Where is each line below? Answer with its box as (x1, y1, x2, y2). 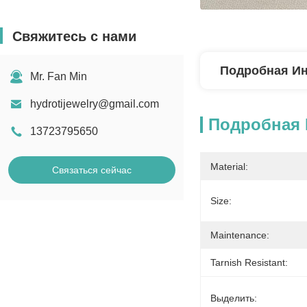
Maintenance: (210, 230, 269, 241)
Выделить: (210, 292, 257, 304)
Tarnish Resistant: (210, 257, 288, 268)
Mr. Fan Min (30, 71, 87, 82)
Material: (210, 161, 248, 172)
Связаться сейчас (52, 164, 132, 175)
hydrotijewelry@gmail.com (30, 98, 159, 110)
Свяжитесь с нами (12, 29, 136, 44)
